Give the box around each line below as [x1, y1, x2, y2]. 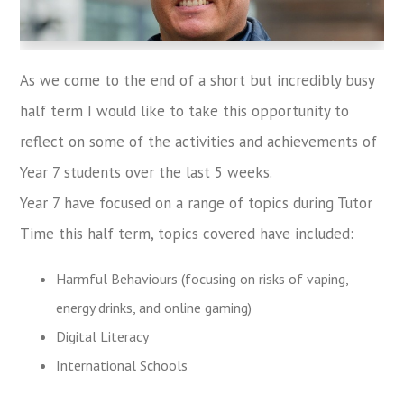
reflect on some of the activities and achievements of [20, 131, 378, 151]
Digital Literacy [56, 326, 150, 345]
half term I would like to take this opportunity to [20, 100, 350, 121]
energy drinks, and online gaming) [56, 298, 252, 317]
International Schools [56, 355, 188, 374]
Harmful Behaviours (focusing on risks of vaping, [56, 269, 349, 288]
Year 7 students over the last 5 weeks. [20, 161, 273, 182]
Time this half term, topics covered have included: [20, 223, 354, 243]
